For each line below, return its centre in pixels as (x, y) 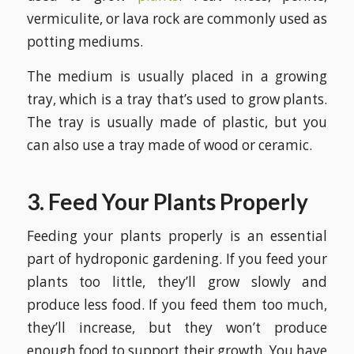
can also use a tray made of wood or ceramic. (169, 145)
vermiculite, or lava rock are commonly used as (177, 18)
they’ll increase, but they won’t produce (177, 328)
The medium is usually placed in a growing (177, 76)
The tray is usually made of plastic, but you (177, 122)
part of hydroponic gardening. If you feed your (177, 259)
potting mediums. (85, 41)
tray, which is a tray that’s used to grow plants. (177, 99)
